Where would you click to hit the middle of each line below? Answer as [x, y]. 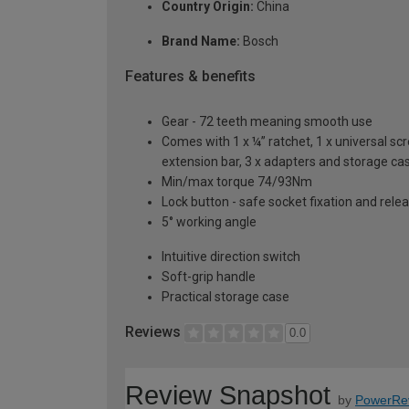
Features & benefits [190, 76]
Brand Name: [201, 41]
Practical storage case [225, 297]
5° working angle [209, 222]
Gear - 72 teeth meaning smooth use [267, 122]
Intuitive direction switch [231, 257]
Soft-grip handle [209, 277]
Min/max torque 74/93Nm [237, 182]
